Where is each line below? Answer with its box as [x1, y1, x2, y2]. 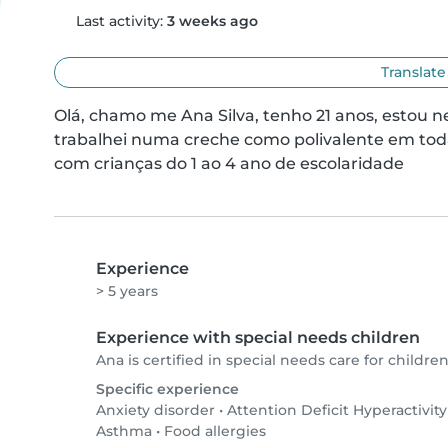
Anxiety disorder [96, 401, 215, 419]
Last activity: [71, 12, 167, 30]
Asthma [96, 422, 152, 440]
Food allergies [164, 422, 266, 440]
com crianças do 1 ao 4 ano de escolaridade [54, 154, 404, 173]
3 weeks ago [166, 12, 258, 30]
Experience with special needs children [96, 328, 420, 347]
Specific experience [96, 380, 239, 398]
